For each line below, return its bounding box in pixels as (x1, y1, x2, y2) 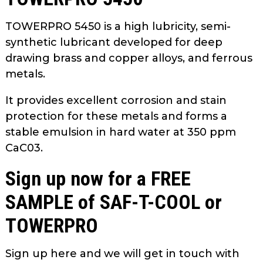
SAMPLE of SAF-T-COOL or (5, 190, 222, 214)
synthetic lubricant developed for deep (5, 35, 222, 49)
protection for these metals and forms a (5, 109, 227, 123)
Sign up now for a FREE (5, 166, 191, 190)
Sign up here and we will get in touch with (5, 247, 240, 260)
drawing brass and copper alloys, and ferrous (5, 51, 252, 65)
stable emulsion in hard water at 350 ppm (5, 125, 236, 139)
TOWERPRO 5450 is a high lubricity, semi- (5, 19, 231, 33)
